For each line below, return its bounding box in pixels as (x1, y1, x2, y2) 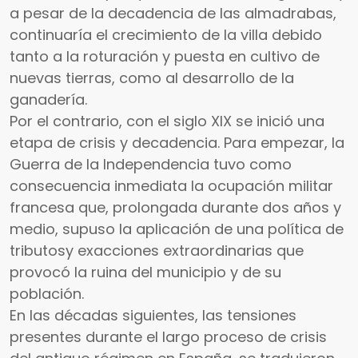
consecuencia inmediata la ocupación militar (10, 176, 333, 197)
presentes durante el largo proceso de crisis (10, 327, 327, 348)
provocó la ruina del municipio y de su (10, 262, 281, 283)
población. (10, 284, 84, 304)
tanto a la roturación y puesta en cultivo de (10, 46, 320, 67)
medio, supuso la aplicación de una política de (10, 219, 344, 240)
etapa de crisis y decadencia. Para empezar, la (10, 133, 344, 153)
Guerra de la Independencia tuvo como (10, 154, 292, 175)
